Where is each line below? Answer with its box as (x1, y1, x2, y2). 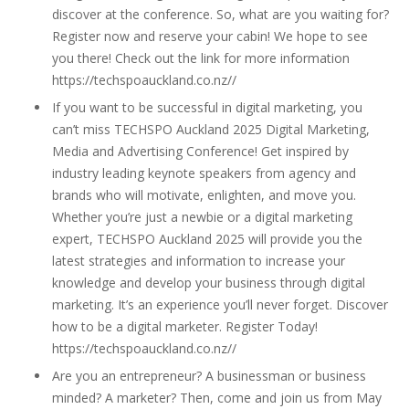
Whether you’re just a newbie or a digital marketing (52, 208, 352, 225)
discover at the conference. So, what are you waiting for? (52, 5, 389, 23)
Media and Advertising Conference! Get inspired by (52, 142, 349, 160)
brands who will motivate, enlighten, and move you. (52, 186, 356, 204)
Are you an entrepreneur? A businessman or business (52, 367, 366, 384)
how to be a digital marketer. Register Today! (52, 318, 318, 335)
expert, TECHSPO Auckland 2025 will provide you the (52, 230, 362, 247)
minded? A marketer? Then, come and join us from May (52, 389, 382, 406)
